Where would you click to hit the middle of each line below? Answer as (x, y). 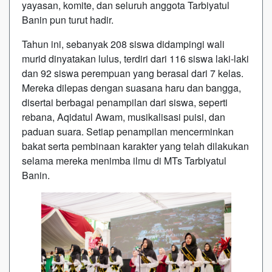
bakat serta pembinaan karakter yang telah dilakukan (135, 146)
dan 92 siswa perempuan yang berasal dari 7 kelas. (133, 73)
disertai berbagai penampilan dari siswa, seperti (125, 102)
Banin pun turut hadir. (68, 19)
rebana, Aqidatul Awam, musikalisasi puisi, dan (124, 117)
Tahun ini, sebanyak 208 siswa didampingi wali (123, 44)
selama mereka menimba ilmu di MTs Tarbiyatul (124, 160)
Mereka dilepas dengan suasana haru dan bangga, (131, 87)
